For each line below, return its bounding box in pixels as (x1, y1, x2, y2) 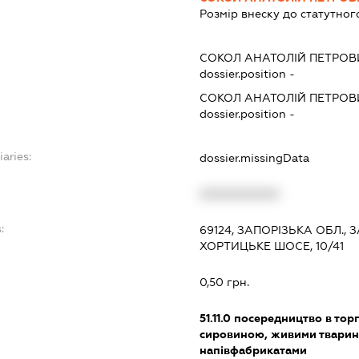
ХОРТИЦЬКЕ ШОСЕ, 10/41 (200, 239, 345, 252)
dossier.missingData (200, 151, 310, 164)
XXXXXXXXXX (200, 187, 280, 200)
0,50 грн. (200, 275, 250, 288)
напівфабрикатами (200, 343, 308, 357)
